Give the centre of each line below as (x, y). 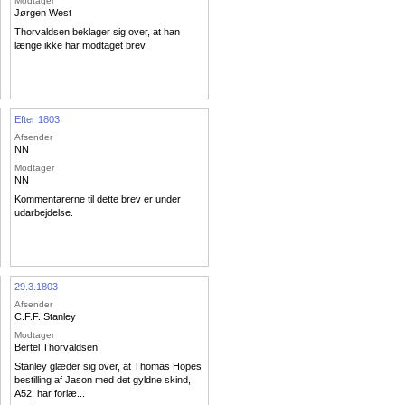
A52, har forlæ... (50, 394)
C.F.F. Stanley (45, 317)
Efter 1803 (37, 119)
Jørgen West (43, 12)
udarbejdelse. (44, 213)
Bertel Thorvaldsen (56, 347)
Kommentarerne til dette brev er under (98, 199)
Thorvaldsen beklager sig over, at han (97, 32)
